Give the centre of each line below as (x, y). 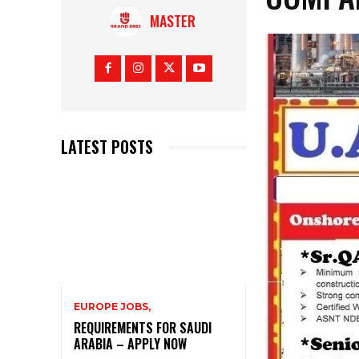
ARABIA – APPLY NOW (130, 343)
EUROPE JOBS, (112, 306)
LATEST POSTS (107, 147)
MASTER (172, 21)
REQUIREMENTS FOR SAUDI (143, 327)
